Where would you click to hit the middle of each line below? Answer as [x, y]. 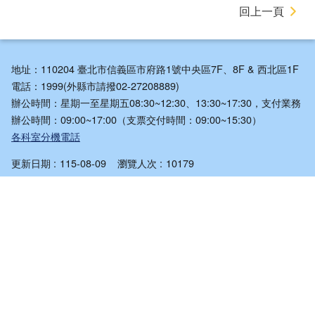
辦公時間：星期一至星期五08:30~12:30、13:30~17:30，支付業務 [156, 103]
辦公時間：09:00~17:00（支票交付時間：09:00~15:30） [136, 120]
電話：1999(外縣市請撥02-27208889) [95, 86]
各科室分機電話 [46, 136]
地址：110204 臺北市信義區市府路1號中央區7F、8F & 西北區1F [155, 69]
